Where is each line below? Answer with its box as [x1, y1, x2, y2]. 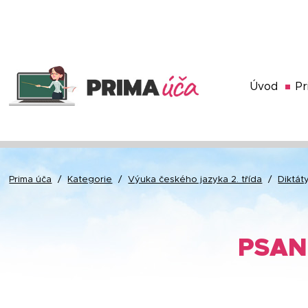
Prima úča [9, 175, 52, 184]
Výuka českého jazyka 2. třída [128, 175, 263, 184]
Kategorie [67, 175, 113, 184]
